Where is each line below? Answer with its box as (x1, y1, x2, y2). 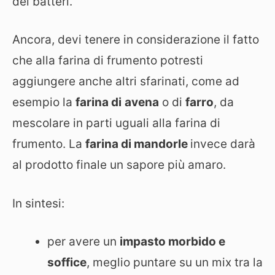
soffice (47, 255, 87, 269)
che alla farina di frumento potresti (12, 53, 203, 68)
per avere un (47, 234, 120, 249)
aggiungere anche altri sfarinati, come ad (12, 74, 239, 88)
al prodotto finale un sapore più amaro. (12, 158, 226, 172)
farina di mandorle (85, 137, 190, 151)
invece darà (190, 137, 255, 151)
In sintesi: (12, 196, 64, 211)
